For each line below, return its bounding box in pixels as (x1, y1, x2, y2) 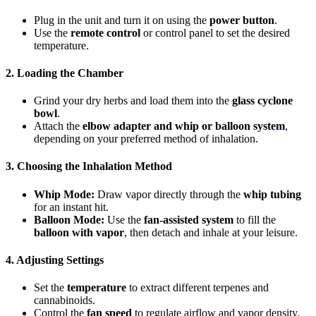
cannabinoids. (34, 294, 95, 307)
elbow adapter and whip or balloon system (83, 120, 285, 133)
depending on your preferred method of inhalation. (34, 133, 258, 145)
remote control (71, 26, 140, 39)
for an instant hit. (34, 200, 109, 213)
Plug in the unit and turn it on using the (34, 13, 209, 26)
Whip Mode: (34, 188, 95, 200)
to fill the (233, 213, 276, 226)
